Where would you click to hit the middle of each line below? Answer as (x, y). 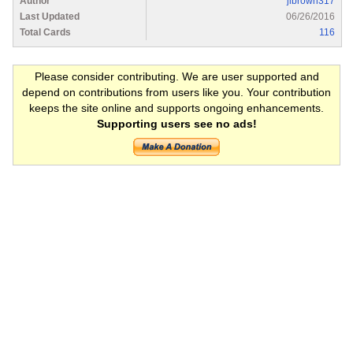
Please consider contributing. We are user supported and (176, 76)
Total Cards (45, 32)
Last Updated (50, 16)
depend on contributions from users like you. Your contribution (176, 92)
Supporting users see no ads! (176, 123)
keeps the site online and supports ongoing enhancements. (176, 108)
